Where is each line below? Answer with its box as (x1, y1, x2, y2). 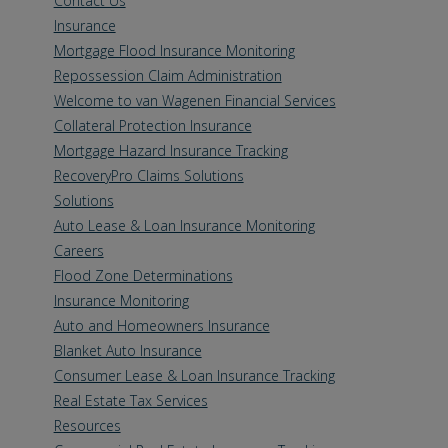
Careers (53, 241, 104, 260)
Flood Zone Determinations (53, 266, 233, 285)
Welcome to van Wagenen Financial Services (53, 91, 336, 110)
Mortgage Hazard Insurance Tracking (53, 141, 288, 160)
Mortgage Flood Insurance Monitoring (53, 41, 295, 60)
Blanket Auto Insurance (53, 341, 202, 360)
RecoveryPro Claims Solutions (53, 166, 244, 185)
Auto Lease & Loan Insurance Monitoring (53, 216, 315, 235)
